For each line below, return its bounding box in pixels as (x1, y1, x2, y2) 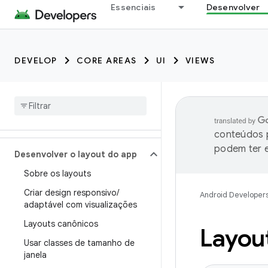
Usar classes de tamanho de (24, 237, 135, 248)
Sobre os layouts (24, 168, 91, 179)
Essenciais (111, 2, 156, 13)
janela (24, 249, 47, 260)
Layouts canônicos (24, 218, 98, 229)
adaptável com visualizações (24, 199, 137, 210)
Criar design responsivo (24, 187, 117, 198)
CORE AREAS (76, 55, 137, 66)
